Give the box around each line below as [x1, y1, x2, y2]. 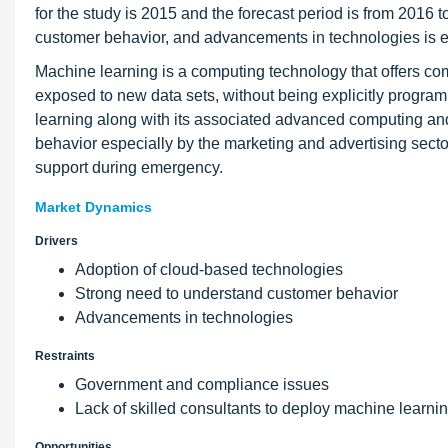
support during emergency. [35, 159, 223, 176]
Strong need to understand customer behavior [75, 285, 398, 302]
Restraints [35, 349, 95, 363]
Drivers [35, 234, 78, 248]
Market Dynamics [35, 199, 152, 215]
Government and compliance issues [75, 376, 329, 393]
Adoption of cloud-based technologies [75, 261, 343, 278]
